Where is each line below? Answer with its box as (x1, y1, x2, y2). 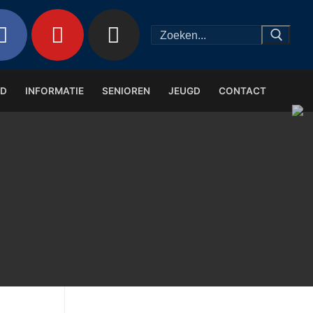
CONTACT (219, 85, 266, 96)
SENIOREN (102, 85, 150, 96)
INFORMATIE (25, 85, 84, 96)
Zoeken (151, 22, 190, 36)
